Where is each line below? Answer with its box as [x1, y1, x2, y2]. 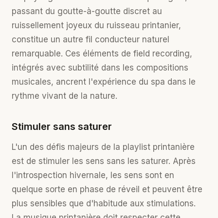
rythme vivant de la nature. [12, 91, 117, 101]
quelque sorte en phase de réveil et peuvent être [12, 184, 202, 194]
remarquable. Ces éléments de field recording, [12, 49, 192, 58]
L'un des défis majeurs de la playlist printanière [12, 142, 195, 152]
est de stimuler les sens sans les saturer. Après [12, 156, 196, 166]
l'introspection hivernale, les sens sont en [12, 170, 174, 180]
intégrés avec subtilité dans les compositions [12, 63, 188, 73]
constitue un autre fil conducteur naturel [12, 35, 169, 44]
